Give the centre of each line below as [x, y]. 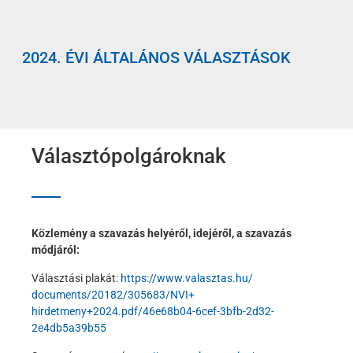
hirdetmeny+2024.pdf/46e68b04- [113, 311]
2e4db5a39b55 [69, 327]
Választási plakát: [76, 278]
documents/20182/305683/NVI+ [113, 294]
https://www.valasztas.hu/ [187, 278]
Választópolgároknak [129, 156]
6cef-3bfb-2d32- [235, 311]
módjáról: [57, 249]
